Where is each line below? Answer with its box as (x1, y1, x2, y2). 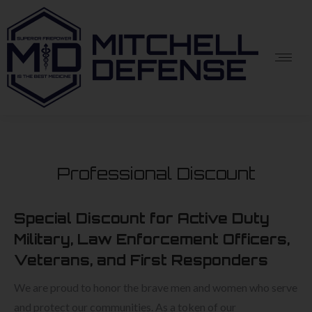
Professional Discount (56, 162, 256, 184)
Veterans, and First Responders (14, 251, 268, 269)
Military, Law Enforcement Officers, (14, 230, 290, 248)
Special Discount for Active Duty (14, 209, 270, 227)
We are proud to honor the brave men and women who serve (14, 280, 297, 294)
